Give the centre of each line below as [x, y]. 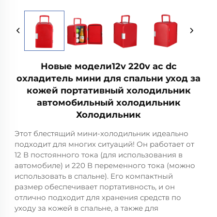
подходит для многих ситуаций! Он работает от [104, 144]
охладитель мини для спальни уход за [108, 79]
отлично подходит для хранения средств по [98, 198]
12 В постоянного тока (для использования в [99, 155]
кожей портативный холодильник [108, 91]
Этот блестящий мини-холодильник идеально [101, 134]
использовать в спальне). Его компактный [94, 176]
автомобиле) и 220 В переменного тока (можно [105, 166]
